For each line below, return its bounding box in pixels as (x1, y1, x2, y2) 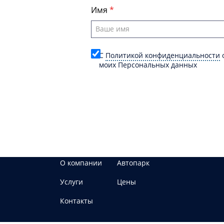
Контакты (60, 196, 93, 205)
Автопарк (117, 158, 149, 167)
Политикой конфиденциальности (105, 50, 220, 60)
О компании (60, 158, 102, 167)
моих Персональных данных (99, 59, 197, 69)
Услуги (60, 177, 83, 186)
